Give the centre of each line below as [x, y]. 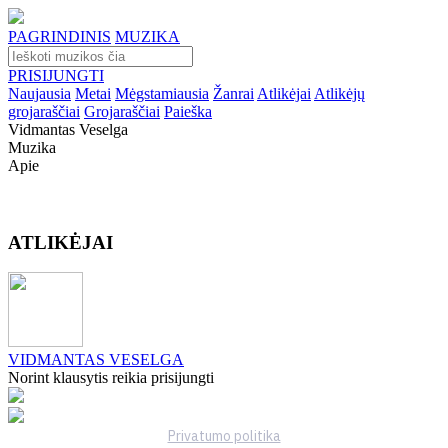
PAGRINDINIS [59, 36]
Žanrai [233, 93]
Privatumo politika [224, 436]
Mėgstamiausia [162, 93]
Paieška [188, 111]
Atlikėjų [339, 93]
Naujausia [39, 93]
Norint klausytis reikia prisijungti [111, 378]
